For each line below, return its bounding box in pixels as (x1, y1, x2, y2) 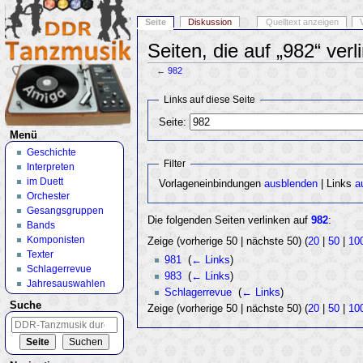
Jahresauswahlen (26, 277, 105, 289)
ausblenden (263, 178, 318, 190)
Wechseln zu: (147, 74, 216, 86)
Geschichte (26, 146, 76, 158)
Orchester (26, 190, 70, 202)
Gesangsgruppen (26, 204, 104, 216)
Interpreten (26, 160, 75, 173)
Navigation (215, 74, 265, 86)
